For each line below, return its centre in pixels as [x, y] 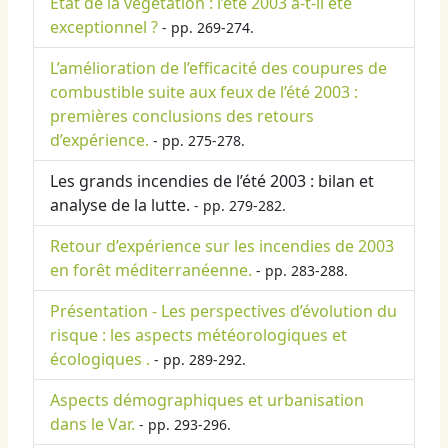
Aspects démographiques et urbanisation [207, 400]
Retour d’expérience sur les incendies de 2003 [222, 246]
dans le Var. [92, 424]
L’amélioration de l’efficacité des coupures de [218, 68]
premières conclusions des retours [182, 116]
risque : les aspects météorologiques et [198, 335]
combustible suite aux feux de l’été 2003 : [204, 92]
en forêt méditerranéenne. [151, 270]
